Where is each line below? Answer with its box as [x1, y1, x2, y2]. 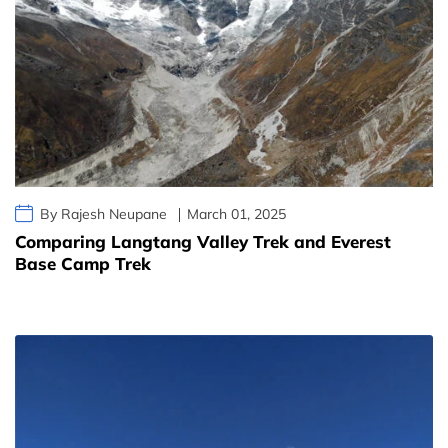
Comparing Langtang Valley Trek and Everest [15, 231, 391, 253]
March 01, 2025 [187, 205, 286, 224]
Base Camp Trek [15, 253, 151, 275]
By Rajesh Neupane [40, 205, 167, 224]
